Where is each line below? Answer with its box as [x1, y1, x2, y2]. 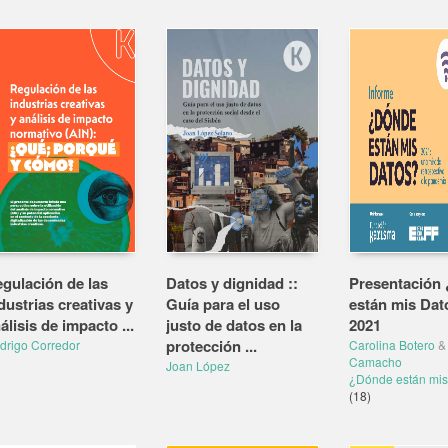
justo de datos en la [166, 314, 302, 336]
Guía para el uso [166, 293, 280, 315]
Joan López [166, 357, 230, 374]
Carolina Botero [348, 336, 435, 353]
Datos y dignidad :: [166, 272, 298, 294]
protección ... [166, 335, 257, 357]
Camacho [348, 353, 402, 370]
